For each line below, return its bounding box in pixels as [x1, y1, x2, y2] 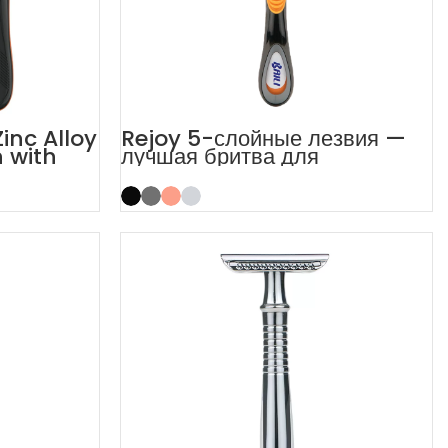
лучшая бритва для [120, 141, 319, 172]
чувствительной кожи [120, 159, 336, 190]
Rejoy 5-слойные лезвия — [120, 123, 406, 154]
